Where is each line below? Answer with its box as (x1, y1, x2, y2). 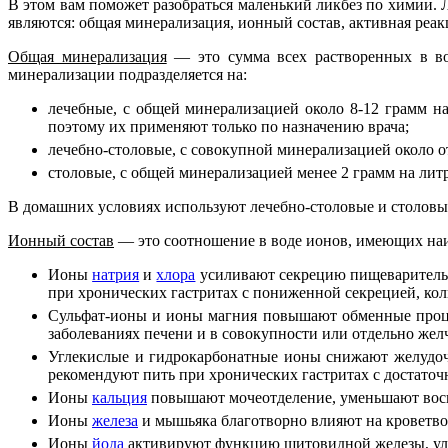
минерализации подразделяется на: (8, 65, 247, 83)
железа (92, 411, 138, 429)
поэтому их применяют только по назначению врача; (48, 117, 409, 135)
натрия (92, 265, 140, 283)
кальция (92, 388, 147, 406)
